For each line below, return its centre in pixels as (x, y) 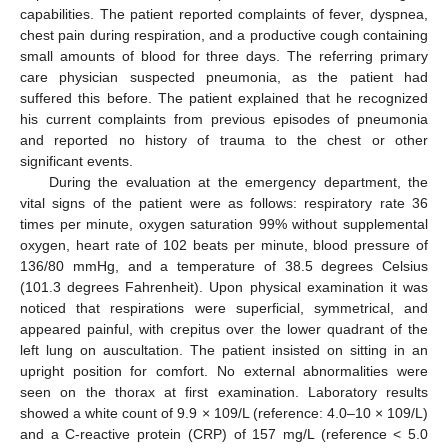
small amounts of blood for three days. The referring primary (224, 55)
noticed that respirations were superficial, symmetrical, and (224, 307)
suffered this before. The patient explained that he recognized (224, 97)
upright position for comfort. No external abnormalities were (224, 370)
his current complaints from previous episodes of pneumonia (224, 118)
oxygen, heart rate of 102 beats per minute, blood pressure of (224, 244)
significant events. (76, 160)
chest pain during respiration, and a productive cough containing (224, 34)
